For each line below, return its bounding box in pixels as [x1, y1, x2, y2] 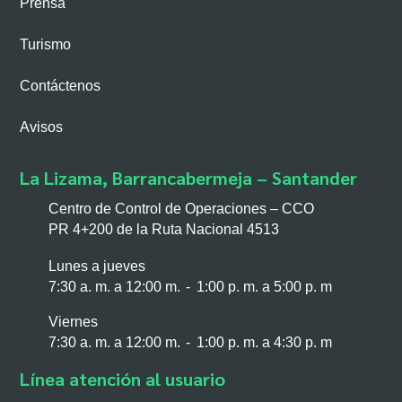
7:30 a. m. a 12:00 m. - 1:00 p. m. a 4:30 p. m [48, 335, 333, 351]
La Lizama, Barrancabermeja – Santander [20, 166, 358, 190]
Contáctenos [20, 78, 101, 94]
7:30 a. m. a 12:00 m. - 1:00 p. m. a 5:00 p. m [48, 279, 333, 295]
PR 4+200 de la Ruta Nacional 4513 [48, 222, 280, 238]
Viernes [48, 314, 99, 330]
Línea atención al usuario [20, 367, 226, 391]
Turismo [20, 37, 72, 53]
